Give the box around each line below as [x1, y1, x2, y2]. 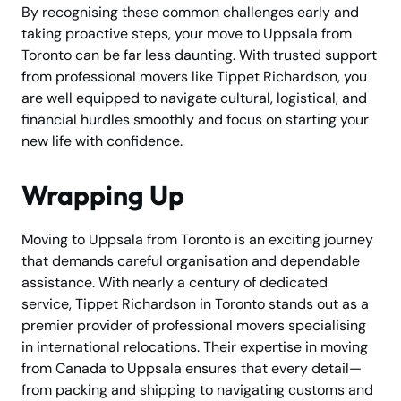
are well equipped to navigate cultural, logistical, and [21, 88, 367, 107]
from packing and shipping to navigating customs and [21, 380, 373, 399]
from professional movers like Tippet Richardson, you [21, 66, 367, 86]
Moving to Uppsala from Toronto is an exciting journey [21, 229, 373, 249]
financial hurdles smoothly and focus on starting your [21, 109, 369, 129]
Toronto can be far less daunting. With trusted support [21, 45, 377, 64]
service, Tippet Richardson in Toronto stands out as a [21, 294, 369, 313]
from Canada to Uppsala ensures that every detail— [21, 358, 362, 378]
